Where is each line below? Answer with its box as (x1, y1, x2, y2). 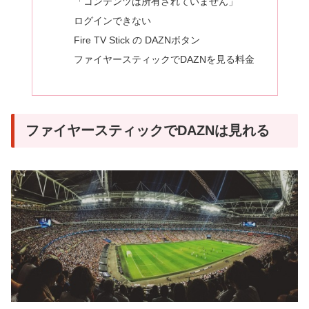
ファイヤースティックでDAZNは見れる (26, 123, 270, 139)
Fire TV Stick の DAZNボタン (73, 34, 200, 46)
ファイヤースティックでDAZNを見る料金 (73, 53, 255, 65)
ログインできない (73, 14, 151, 26)
